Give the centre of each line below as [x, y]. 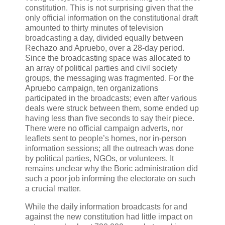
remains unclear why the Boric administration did [111, 169]
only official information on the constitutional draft [111, 18]
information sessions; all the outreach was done [109, 149]
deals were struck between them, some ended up [112, 108]
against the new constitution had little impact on [109, 217]
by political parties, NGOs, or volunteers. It [99, 159]
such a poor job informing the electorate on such [110, 179]
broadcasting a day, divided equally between [104, 38]
